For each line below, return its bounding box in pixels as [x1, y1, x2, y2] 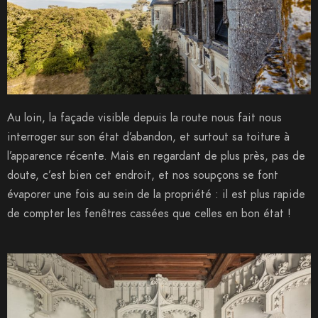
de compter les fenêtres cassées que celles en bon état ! [7, 205, 291, 221]
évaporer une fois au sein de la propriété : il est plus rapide [7, 186, 305, 202]
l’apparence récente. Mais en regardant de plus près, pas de [7, 148, 305, 164]
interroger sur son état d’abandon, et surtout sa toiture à [7, 128, 290, 145]
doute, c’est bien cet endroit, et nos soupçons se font [7, 167, 278, 183]
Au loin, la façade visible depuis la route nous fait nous [7, 109, 282, 126]
